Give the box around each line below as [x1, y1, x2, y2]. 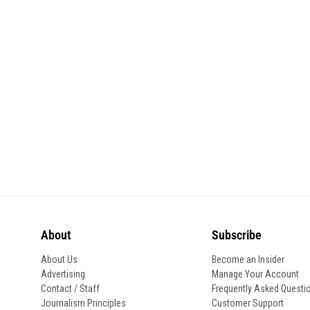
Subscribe [211, 228, 262, 243]
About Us [41, 254, 78, 266]
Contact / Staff [41, 283, 100, 295]
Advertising [41, 268, 86, 280]
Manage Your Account [211, 268, 299, 280]
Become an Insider [211, 254, 284, 266]
